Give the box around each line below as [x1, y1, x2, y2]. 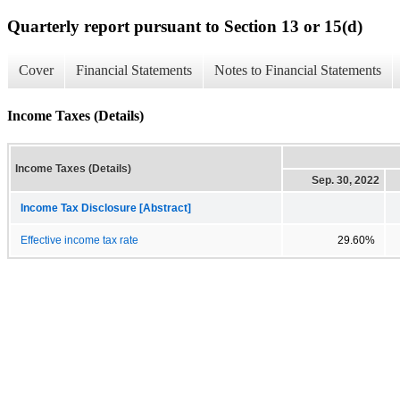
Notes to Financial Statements [214, 62, 381, 79]
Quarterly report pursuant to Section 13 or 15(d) [7, 16, 362, 36]
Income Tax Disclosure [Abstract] [21, 202, 191, 213]
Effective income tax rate [21, 234, 138, 246]
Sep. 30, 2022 [312, 173, 379, 187]
